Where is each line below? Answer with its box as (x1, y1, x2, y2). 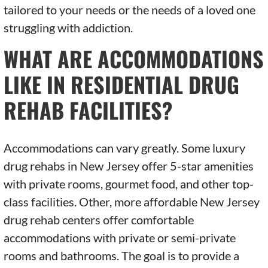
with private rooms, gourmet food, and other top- (4, 176, 254, 191)
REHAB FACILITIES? (4, 94, 173, 126)
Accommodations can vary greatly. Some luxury (4, 141, 246, 156)
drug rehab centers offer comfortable (4, 212, 194, 227)
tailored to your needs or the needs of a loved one (4, 2, 256, 17)
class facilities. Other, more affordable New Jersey (4, 194, 260, 209)
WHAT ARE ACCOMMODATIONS (4, 42, 264, 75)
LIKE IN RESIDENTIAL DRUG (4, 68, 240, 100)
